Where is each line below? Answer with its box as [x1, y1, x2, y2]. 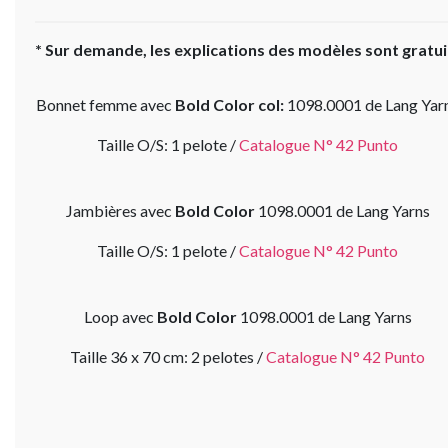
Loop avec [83, 307, 157, 326]
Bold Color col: [175, 95, 287, 114]
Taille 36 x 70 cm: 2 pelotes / [70, 347, 266, 366]
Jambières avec [65, 201, 175, 220]
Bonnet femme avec [36, 95, 175, 114]
